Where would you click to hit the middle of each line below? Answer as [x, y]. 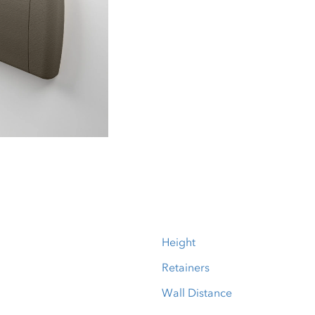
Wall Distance [197, 292]
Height [179, 242]
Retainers [186, 267]
